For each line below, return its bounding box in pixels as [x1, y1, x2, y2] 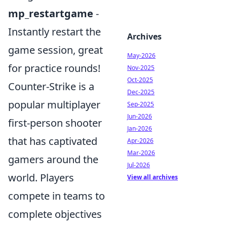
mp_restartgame [8, 6, 93, 20]
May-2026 [127, 51, 156, 60]
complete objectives [8, 207, 102, 221]
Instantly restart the [8, 24, 101, 39]
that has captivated [8, 134, 97, 148]
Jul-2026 [127, 161, 150, 169]
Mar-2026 [127, 148, 155, 157]
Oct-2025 [127, 75, 153, 84]
